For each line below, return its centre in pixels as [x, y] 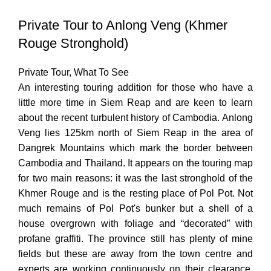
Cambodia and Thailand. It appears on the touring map [135, 163]
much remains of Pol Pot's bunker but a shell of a [135, 209]
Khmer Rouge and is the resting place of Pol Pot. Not [135, 194]
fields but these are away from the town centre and [135, 254]
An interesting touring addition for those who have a [135, 88]
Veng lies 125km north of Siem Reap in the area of [135, 133]
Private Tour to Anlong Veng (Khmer [123, 25]
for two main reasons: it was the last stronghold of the [135, 178]
